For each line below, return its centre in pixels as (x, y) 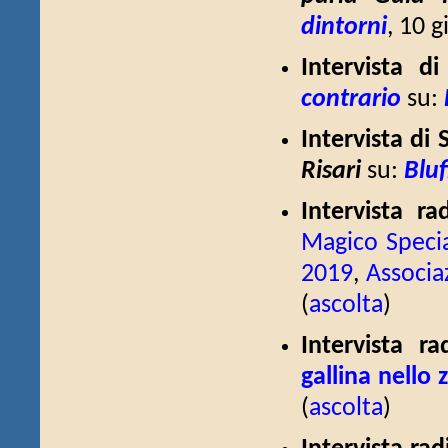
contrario (351, 99)
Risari (331, 171)
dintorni (344, 27)
